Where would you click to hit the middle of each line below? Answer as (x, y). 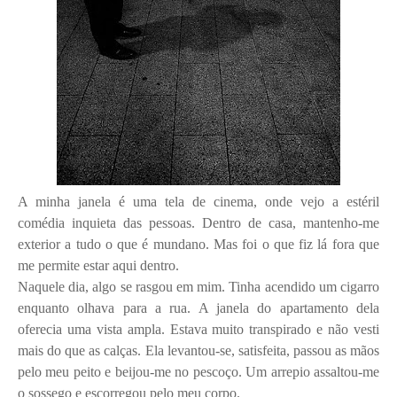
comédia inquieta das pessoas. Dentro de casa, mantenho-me (198, 222)
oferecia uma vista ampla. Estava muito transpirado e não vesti (198, 329)
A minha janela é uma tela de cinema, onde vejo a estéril (198, 201)
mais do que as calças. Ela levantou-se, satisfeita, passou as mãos (198, 350)
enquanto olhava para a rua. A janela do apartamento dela (198, 307)
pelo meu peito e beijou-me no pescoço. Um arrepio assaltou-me (198, 371)
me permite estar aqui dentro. (98, 265)
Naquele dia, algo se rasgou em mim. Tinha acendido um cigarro (198, 286)
